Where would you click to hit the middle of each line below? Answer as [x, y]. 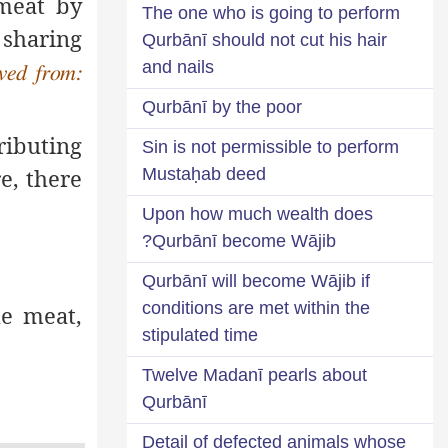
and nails [178, 66]
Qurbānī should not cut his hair [264, 39]
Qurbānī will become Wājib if [256, 280]
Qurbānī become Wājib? [244, 240]
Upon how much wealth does [257, 213]
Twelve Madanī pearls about [254, 374]
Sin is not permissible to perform [270, 146]
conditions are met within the [256, 307]
